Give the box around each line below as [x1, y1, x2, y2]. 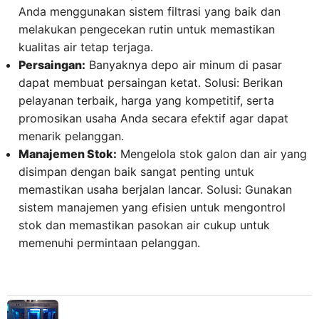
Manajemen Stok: [19, 147, 117, 162]
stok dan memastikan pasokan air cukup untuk [19, 218, 270, 233]
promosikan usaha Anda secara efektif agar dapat [19, 111, 288, 126]
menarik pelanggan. [19, 129, 124, 144]
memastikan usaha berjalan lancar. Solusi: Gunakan [19, 182, 292, 197]
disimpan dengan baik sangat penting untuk [19, 164, 254, 179]
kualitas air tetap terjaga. [19, 40, 153, 55]
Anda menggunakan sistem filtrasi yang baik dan [19, 4, 281, 19]
